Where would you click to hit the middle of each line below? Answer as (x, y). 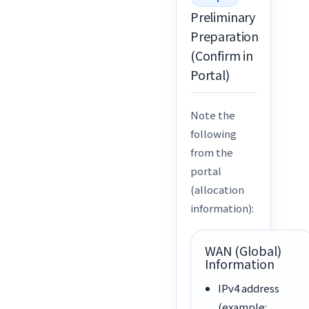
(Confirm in (222, 56)
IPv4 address (248, 288)
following (214, 134)
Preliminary (223, 17)
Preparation (225, 36)
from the (212, 152)
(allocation (218, 190)
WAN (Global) (243, 251)
